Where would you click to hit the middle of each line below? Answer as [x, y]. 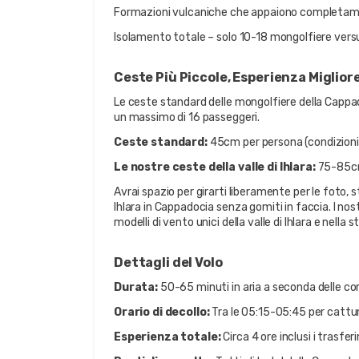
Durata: [136, 287]
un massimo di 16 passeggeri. [187, 117]
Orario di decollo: [162, 312]
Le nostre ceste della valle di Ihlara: [215, 167]
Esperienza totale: [167, 337]
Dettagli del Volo [168, 262]
